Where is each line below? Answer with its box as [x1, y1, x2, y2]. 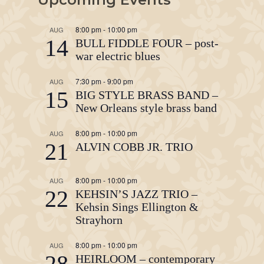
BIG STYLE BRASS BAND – [75, 88, 218, 101]
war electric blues [75, 49, 160, 62]
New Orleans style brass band [75, 101, 217, 114]
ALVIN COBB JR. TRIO [75, 140, 193, 153]
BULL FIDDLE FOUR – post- [75, 37, 219, 49]
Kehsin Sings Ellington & [75, 200, 199, 213]
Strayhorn [75, 213, 123, 226]
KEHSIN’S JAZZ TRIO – [75, 187, 197, 200]
